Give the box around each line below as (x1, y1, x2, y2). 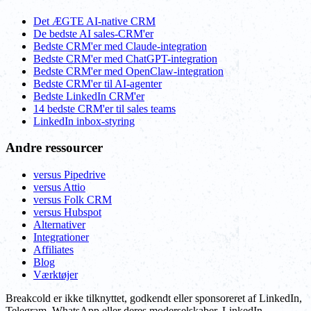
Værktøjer (33, 268, 78, 280)
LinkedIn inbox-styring (33, 115, 135, 127)
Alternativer (33, 218, 85, 230)
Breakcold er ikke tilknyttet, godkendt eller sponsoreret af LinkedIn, (6, 292, 302, 304)
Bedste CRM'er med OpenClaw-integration (33, 65, 224, 77)
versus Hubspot (33, 205, 101, 218)
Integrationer (33, 230, 89, 243)
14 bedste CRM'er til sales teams (33, 102, 176, 115)
